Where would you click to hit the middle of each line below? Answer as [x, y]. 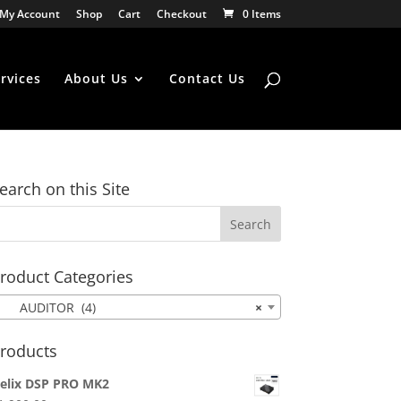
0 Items [261, 14]
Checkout [181, 14]
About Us [96, 78]
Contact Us [207, 78]
